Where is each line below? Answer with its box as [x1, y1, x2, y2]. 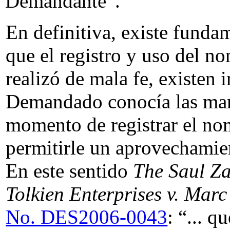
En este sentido [6, 160, 133, 182]
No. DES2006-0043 [6, 206, 168, 228]
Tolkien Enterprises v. [6, 183, 180, 205]
